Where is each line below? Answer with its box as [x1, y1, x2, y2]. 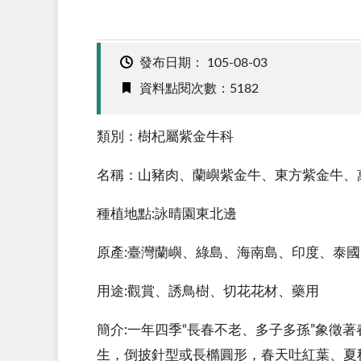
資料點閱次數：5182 [139, 81, 259, 95]
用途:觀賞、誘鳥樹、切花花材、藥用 [97, 284, 319, 298]
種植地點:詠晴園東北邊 [97, 206, 237, 221]
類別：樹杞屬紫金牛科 [97, 129, 234, 143]
